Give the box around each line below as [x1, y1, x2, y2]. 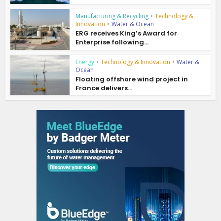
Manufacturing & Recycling [75, 11, 149, 20]
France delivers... [75, 83, 133, 93]
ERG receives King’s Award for [75, 28, 178, 38]
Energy [75, 57, 95, 66]
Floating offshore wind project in [75, 74, 188, 84]
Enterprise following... [75, 37, 149, 47]
